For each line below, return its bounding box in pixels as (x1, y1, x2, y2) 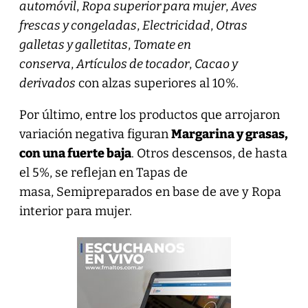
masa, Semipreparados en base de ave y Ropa (19, 184, 281, 200)
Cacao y (194, 56, 238, 72)
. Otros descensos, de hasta (131, 146, 287, 162)
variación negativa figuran (19, 126, 171, 142)
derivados (19, 76, 76, 91)
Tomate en (133, 37, 191, 53)
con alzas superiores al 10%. (75, 76, 239, 91)
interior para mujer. (19, 203, 132, 219)
